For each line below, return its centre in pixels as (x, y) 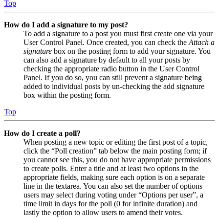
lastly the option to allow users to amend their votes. (103, 212)
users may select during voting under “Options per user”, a (113, 195)
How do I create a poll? (42, 133)
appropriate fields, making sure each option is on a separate (114, 177)
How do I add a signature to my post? (66, 24)
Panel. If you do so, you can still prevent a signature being (113, 77)
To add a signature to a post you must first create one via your (118, 33)
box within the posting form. (67, 95)
